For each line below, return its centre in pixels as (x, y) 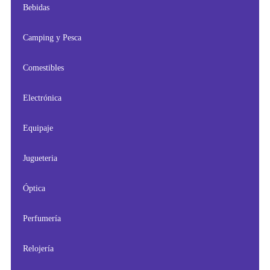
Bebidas (36, 7)
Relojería (38, 248)
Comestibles (43, 67)
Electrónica (42, 98)
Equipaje (38, 128)
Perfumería (42, 218)
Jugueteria (40, 158)
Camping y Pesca (52, 37)
